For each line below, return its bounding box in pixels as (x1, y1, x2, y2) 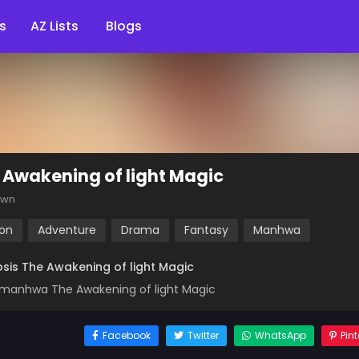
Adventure (38, 222, 96, 238)
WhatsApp (254, 329, 306, 342)
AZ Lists (30, 17, 83, 35)
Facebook (102, 329, 151, 342)
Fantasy (184, 222, 228, 238)
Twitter (187, 329, 219, 342)
